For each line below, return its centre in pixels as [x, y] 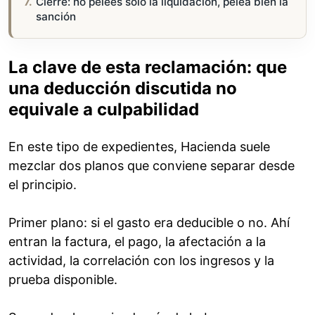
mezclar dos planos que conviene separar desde [152, 166]
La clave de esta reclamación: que [148, 67]
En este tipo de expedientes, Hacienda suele [139, 147]
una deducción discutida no [123, 89]
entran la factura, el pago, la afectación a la [137, 242]
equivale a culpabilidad [104, 110]
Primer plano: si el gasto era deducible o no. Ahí [149, 223]
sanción [56, 17]
